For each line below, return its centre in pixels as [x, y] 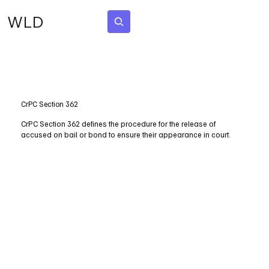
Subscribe [175, 21]
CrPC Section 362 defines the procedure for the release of [119, 123]
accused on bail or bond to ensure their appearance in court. [126, 134]
